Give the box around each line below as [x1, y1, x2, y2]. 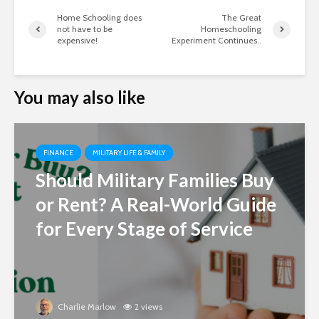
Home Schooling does [57, 12, 142, 23]
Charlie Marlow [56, 301, 116, 313]
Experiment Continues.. [172, 35, 262, 46]
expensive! [57, 35, 98, 46]
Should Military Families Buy [36, 169, 274, 192]
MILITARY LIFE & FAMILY [93, 148, 165, 158]
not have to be [57, 23, 113, 35]
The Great [221, 12, 262, 23]
